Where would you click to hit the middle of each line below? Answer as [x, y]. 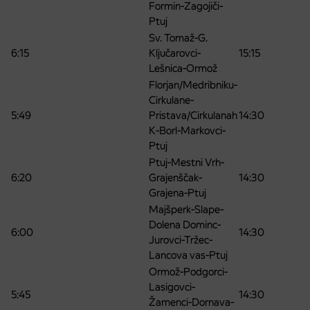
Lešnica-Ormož [183, 69]
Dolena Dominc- [185, 225]
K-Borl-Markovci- [187, 131]
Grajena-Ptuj [177, 193]
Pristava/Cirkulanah [193, 116]
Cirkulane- [171, 100]
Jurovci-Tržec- [181, 240]
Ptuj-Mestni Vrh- [186, 163]
